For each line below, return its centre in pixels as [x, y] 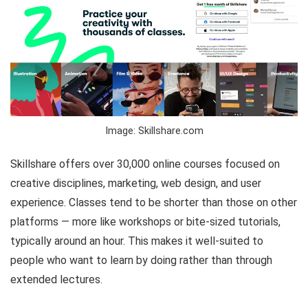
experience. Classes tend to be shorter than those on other [154, 202]
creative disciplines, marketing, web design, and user [136, 183]
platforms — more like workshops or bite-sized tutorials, [145, 222]
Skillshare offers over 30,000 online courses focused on [145, 164]
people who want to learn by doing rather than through [141, 260]
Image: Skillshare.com [154, 131]
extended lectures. [56, 279]
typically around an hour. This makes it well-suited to [137, 241]
